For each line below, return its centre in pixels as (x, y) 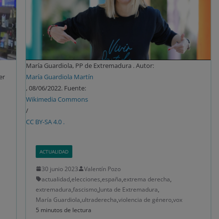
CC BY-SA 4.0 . (45, 121)
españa (111, 179)
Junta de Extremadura (128, 189)
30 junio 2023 (60, 169)
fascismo (85, 189)
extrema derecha (146, 179)
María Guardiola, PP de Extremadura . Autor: (90, 65)
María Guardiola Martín (59, 77)
